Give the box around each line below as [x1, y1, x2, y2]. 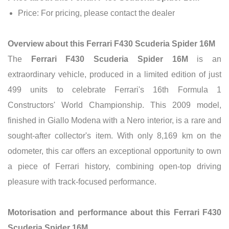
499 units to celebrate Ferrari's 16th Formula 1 [8, 85, 221, 94]
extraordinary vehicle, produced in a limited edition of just [8, 70, 221, 79]
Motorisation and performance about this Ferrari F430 [8, 208, 221, 217]
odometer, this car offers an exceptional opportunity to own [8, 146, 221, 155]
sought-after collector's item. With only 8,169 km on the [8, 131, 221, 140]
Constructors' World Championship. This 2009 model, [8, 100, 221, 109]
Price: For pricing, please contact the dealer [18, 8, 175, 17]
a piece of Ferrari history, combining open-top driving [8, 162, 221, 171]
